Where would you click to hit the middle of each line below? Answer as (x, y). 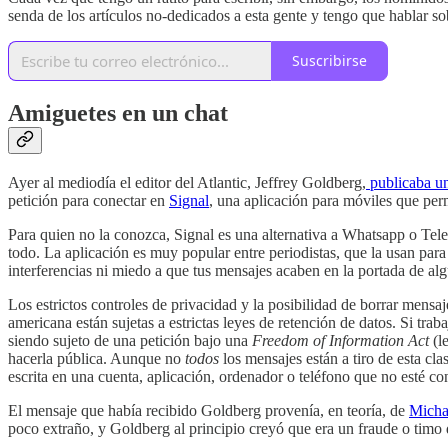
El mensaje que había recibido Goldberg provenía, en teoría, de (208, 411)
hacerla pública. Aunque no (96, 359)
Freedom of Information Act (342, 341)
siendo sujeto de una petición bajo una (130, 341)
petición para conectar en (88, 201)
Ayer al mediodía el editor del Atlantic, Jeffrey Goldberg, (187, 183)
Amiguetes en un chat (118, 113)
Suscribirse (329, 61)
